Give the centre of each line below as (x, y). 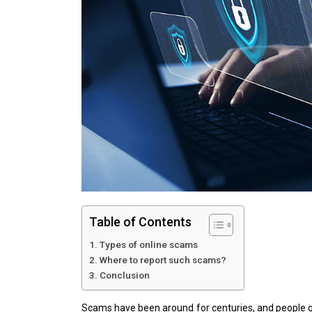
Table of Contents (140, 221)
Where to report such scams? (163, 259)
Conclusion (124, 275)
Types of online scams (148, 244)
